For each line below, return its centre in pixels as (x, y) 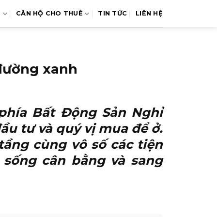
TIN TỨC (113, 13)
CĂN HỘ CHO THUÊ (49, 13)
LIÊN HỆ (149, 13)
